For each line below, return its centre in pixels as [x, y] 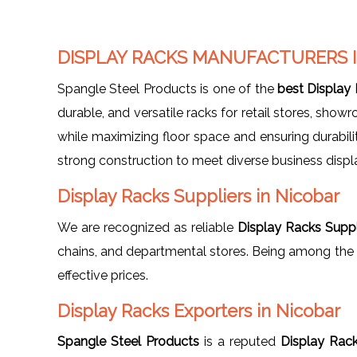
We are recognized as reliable [147, 227]
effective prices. [103, 275]
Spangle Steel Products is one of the [167, 88]
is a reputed [240, 341]
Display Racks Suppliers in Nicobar [198, 196]
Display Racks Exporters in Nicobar [199, 310]
